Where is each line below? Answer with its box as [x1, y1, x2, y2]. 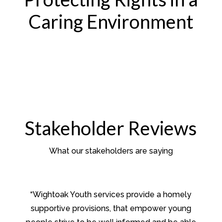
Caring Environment [28, 10, 194, 33]
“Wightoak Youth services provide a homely [30, 190, 192, 200]
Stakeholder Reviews [25, 116, 197, 140]
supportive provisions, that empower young [30, 204, 191, 214]
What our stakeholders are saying [49, 146, 173, 156]
